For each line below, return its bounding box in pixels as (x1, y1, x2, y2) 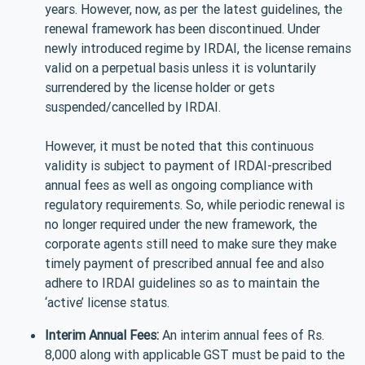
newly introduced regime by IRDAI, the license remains (45, 39, 351, 56)
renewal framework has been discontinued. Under (45, 20, 320, 37)
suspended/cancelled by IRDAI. (45, 98, 221, 115)
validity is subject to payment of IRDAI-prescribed (45, 156, 332, 174)
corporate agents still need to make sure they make (45, 235, 336, 252)
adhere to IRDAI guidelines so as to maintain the (45, 274, 319, 291)
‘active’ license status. (45, 293, 173, 310)
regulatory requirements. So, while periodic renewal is (45, 196, 345, 213)
